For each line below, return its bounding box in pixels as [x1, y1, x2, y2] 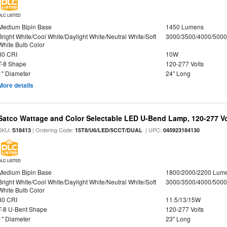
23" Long [165, 214, 191, 223]
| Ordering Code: [31, 126, 75, 134]
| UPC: [142, 126, 164, 134]
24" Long [165, 69, 191, 78]
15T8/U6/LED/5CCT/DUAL [75, 126, 143, 134]
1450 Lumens [165, 22, 204, 31]
